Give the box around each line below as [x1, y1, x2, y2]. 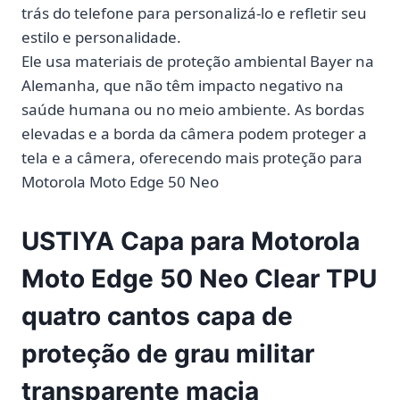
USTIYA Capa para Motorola [21, 225, 360, 256]
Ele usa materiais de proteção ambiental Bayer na [21, 50, 374, 71]
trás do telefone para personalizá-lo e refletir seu [21, 2, 367, 23]
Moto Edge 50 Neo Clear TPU [21, 262, 377, 294]
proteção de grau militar [21, 337, 314, 369]
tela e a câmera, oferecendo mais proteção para [21, 146, 362, 168]
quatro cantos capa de [21, 300, 293, 331]
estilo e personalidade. [21, 26, 181, 47]
